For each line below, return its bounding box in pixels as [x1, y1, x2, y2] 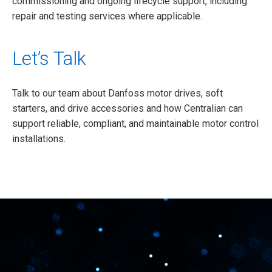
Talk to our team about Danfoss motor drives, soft [12, 87, 223, 99]
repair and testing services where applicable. [12, 10, 202, 22]
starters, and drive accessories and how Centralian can [12, 102, 243, 114]
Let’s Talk [12, 47, 86, 70]
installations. [12, 132, 66, 144]
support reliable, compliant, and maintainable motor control [12, 117, 259, 129]
